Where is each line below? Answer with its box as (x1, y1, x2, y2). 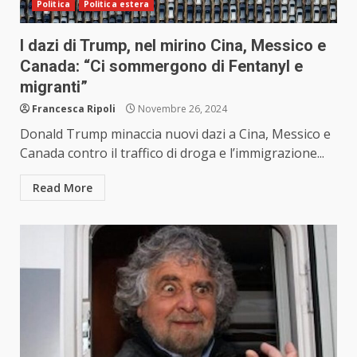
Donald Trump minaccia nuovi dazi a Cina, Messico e (20, 125, 331, 143)
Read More (33, 180, 92, 196)
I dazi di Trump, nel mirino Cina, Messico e (20, 36, 326, 56)
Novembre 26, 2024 (135, 102, 227, 116)
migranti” (20, 77, 88, 97)
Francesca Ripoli (32, 102, 116, 116)
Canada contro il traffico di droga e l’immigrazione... (20, 144, 324, 163)
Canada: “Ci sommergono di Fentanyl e (20, 57, 303, 76)
